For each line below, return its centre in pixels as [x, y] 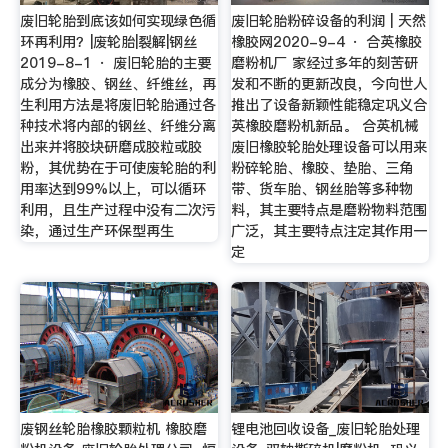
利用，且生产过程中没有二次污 [117, 209]
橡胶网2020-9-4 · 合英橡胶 [327, 41]
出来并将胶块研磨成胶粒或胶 [110, 146]
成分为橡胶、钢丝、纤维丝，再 [117, 83]
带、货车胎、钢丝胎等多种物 [322, 188]
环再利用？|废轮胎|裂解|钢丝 [108, 41]
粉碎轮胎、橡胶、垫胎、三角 [322, 167]
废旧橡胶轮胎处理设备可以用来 [329, 146]
